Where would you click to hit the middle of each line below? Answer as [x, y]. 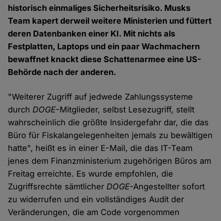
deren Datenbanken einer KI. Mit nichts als [92, 34]
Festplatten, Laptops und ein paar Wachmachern [104, 47]
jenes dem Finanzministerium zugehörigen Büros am [110, 161]
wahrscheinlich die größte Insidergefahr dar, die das [109, 123]
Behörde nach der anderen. [62, 72]
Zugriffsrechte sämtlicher [57, 187]
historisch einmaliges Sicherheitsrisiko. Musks [99, 8]
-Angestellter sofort [167, 187]
